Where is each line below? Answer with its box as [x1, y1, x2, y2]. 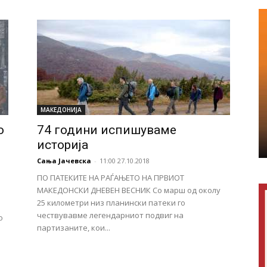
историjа [37, 138, 88, 152]
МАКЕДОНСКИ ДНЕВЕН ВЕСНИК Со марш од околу [37, 185, 221, 195]
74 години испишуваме [37, 123, 176, 137]
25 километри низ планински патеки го [37, 197, 185, 208]
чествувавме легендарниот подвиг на [37, 210, 184, 221]
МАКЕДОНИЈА [41, 105, 82, 114]
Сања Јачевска [37, 156, 91, 165]
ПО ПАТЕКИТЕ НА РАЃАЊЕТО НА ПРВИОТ [37, 172, 184, 183]
